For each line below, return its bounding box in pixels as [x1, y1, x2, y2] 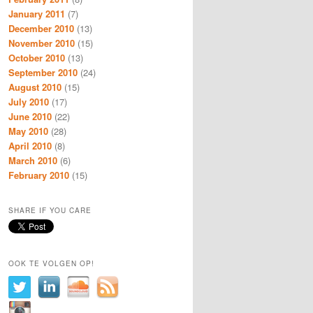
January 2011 [8, 7, 65, 21]
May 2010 [8, 124, 48, 138]
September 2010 [8, 66, 78, 80]
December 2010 [8, 22, 74, 36]
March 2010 [8, 154, 57, 168]
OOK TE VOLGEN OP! [8, 259, 94, 269]
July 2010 [8, 95, 49, 109]
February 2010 [8, 168, 69, 182]
